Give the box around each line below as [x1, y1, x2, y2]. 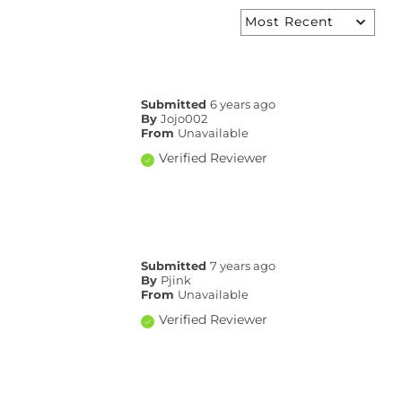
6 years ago [210, 98, 276, 111]
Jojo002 [161, 112, 208, 126]
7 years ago [210, 259, 276, 273]
